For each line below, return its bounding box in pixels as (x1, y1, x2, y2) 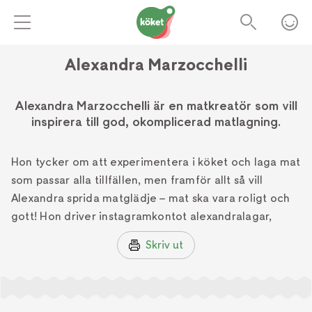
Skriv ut (146, 238, 183, 251)
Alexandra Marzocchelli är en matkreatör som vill (15, 98, 297, 113)
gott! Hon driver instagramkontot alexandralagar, (11, 210, 272, 223)
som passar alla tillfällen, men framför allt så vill (11, 173, 263, 187)
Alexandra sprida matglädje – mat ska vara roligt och (11, 192, 290, 205)
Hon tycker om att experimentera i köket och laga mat (11, 155, 301, 169)
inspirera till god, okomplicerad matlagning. (31, 114, 281, 129)
